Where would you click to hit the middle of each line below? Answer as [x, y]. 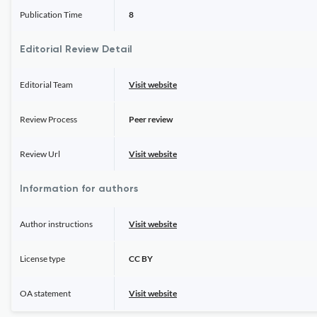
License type [42, 259]
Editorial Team [46, 85]
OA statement [45, 293]
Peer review [151, 119]
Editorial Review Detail [76, 50]
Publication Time [51, 15]
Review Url [40, 154]
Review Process [48, 119]
